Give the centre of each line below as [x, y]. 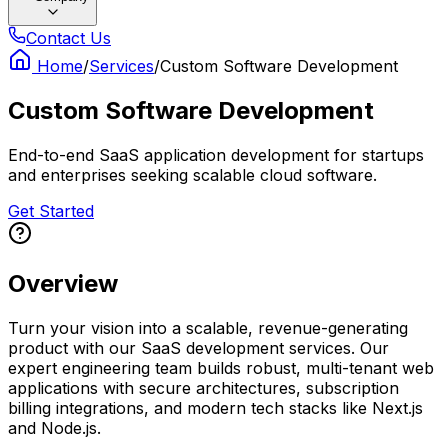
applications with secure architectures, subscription [203, 387]
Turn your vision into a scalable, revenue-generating [208, 327]
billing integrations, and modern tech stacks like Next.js [215, 407]
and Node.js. [54, 427]
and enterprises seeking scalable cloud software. [192, 174]
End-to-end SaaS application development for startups [216, 154]
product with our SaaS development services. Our [198, 347]
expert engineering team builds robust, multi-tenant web [221, 367]
